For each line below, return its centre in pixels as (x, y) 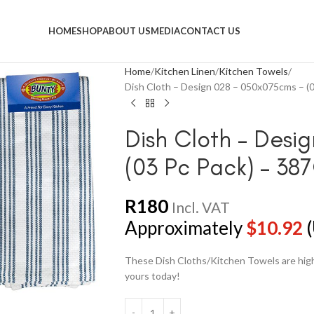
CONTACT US (211, 31)
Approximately (185, 228)
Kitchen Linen (184, 71)
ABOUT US (127, 31)
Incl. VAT (200, 207)
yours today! (152, 276)
